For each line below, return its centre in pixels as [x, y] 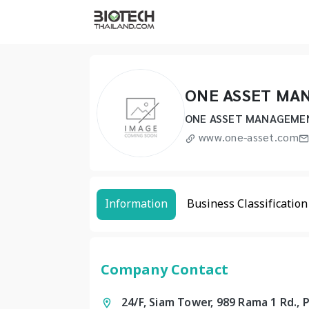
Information [136, 204]
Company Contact [165, 270]
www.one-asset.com [249, 137]
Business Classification [247, 204]
